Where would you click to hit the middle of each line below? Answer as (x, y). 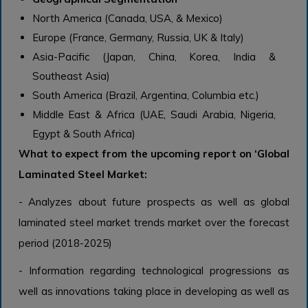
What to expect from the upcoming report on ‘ (138, 154)
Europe (49, 38)
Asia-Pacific (60, 57)
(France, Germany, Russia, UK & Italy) (156, 38)
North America (67, 19)
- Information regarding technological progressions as (154, 271)
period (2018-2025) (65, 243)
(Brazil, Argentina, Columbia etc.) (182, 96)
